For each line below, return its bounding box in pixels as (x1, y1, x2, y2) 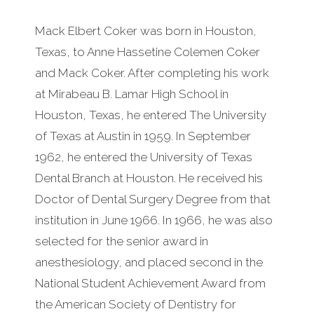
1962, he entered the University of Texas (35, 150, 252, 165)
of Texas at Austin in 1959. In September (35, 129, 251, 144)
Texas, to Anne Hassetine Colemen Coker (35, 45, 260, 60)
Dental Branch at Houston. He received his (35, 171, 263, 186)
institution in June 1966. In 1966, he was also (35, 213, 273, 228)
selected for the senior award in (35, 234, 208, 249)
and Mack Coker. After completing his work (35, 66, 269, 81)
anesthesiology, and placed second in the (35, 255, 263, 270)
